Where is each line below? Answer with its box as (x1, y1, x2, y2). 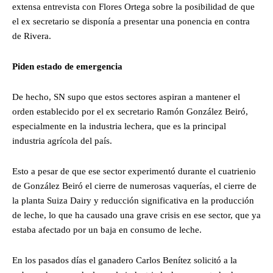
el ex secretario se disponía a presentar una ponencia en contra (12, 16, 250, 27)
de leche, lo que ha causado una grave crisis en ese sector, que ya (12, 210, 261, 221)
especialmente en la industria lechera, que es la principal (12, 121, 226, 132)
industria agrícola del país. (12, 136, 115, 146)
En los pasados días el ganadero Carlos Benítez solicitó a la (12, 255, 237, 266)
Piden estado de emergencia (12, 62, 122, 72)
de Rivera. (12, 31, 51, 41)
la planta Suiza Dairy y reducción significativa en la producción (12, 196, 254, 206)
